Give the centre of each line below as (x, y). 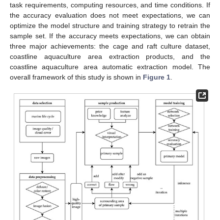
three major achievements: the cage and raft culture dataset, (110, 46)
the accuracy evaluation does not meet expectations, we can (110, 15)
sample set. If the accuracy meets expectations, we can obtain (110, 36)
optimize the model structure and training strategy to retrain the (110, 25)
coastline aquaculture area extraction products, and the (110, 56)
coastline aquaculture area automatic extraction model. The (110, 67)
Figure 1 (157, 77)
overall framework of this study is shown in (76, 77)
